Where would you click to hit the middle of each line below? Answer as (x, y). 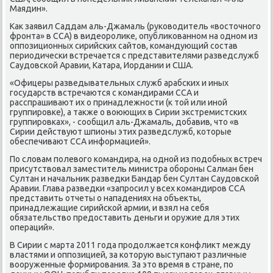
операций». (32, 227)
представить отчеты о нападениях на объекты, (106, 198)
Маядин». (29, 8)
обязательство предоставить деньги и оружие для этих (125, 217)
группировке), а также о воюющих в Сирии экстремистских (129, 112)
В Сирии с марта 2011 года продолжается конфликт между (130, 245)
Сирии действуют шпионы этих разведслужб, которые (121, 131)
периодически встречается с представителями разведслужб (135, 55)
